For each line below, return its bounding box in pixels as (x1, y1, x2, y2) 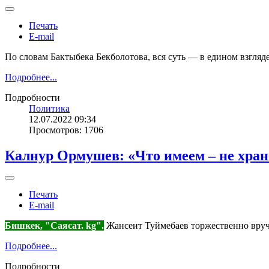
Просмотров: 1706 (29, 124, 103, 135)
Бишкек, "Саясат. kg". (5, 220, 104, 231)
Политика (29, 103, 70, 113)
